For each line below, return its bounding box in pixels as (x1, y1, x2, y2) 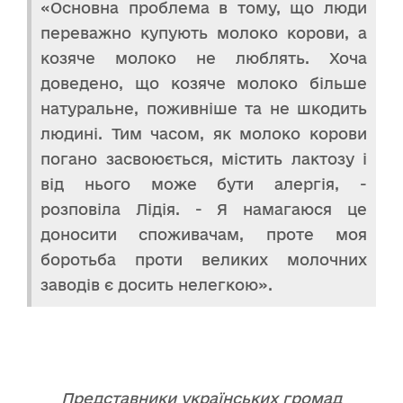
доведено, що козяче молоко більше (40, 74, 367, 92)
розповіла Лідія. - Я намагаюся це (40, 200, 367, 218)
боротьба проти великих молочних (40, 250, 367, 268)
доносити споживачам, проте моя (40, 225, 367, 243)
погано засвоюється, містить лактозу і (40, 149, 367, 167)
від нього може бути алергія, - (40, 175, 367, 193)
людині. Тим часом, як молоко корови (40, 124, 367, 142)
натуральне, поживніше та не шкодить (40, 99, 367, 117)
